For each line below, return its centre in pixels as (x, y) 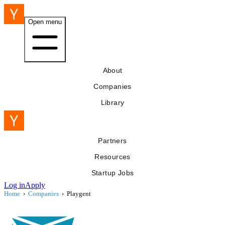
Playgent (79, 194)
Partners (113, 141)
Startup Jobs (113, 173)
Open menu (45, 22)
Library (113, 102)
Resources (113, 157)
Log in (15, 185)
